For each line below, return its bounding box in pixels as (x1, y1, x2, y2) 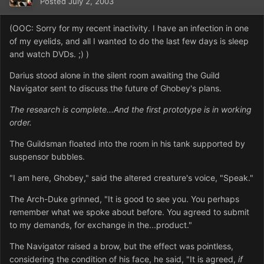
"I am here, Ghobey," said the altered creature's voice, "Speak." (9, 173, 253, 183)
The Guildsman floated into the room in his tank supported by (9, 138, 245, 149)
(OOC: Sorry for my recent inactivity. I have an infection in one (9, 23, 249, 34)
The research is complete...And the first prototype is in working (9, 104, 252, 115)
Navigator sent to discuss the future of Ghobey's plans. (9, 83, 222, 94)
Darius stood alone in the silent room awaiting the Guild (9, 70, 220, 81)
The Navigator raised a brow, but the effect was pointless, (9, 241, 233, 252)
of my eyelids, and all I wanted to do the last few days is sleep (9, 36, 249, 47)
